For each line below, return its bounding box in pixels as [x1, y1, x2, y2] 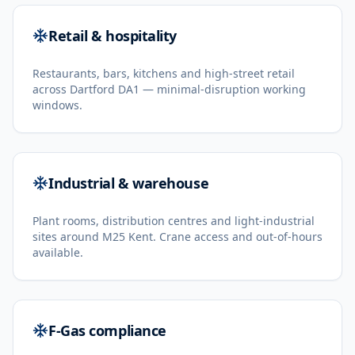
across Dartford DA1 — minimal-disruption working [32, 82, 306, 97]
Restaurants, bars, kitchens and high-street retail [32, 66, 295, 81]
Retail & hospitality [48, 26, 177, 45]
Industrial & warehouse [48, 174, 209, 193]
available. [32, 245, 83, 260]
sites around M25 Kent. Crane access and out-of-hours [32, 229, 323, 244]
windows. [32, 97, 82, 113]
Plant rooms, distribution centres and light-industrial [32, 213, 315, 228]
